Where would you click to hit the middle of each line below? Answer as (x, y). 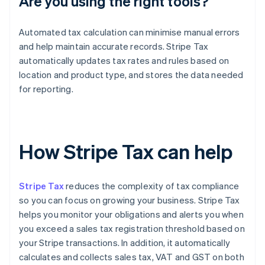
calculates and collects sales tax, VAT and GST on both (132, 257)
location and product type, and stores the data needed (131, 75)
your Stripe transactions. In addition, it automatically (125, 243)
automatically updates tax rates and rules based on (124, 61)
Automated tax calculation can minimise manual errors (130, 32)
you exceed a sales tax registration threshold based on (132, 229)
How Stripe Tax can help (126, 151)
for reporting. (46, 89)
